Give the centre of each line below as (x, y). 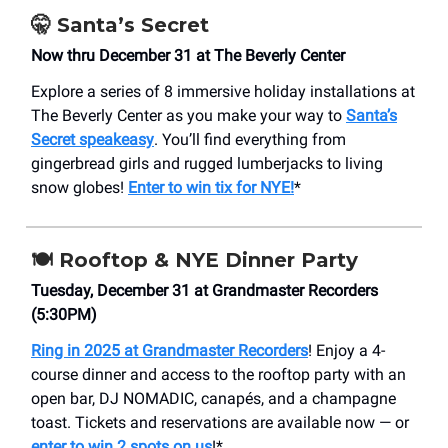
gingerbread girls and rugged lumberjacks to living (207, 164)
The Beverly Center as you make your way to (188, 116)
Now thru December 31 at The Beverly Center (188, 56)
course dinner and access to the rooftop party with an (218, 375)
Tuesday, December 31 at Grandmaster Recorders (204, 291)
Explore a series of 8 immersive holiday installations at (223, 92)
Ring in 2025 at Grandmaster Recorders (169, 351)
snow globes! (79, 188)
